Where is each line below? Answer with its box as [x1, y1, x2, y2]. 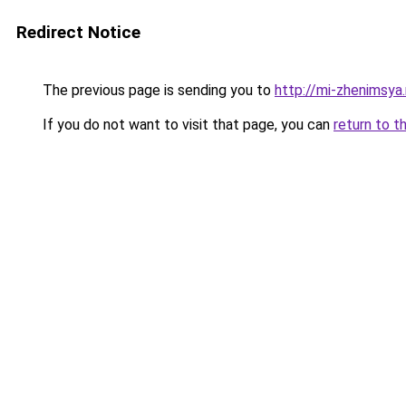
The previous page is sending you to [39, 82, 275, 99]
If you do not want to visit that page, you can [39, 116, 333, 133]
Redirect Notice [16, 22, 140, 43]
